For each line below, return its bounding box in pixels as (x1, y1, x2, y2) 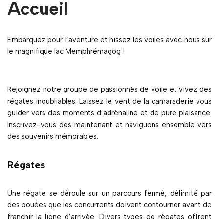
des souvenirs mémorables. (7, 132, 98, 141)
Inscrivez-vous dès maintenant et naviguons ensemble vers (7, 120, 212, 130)
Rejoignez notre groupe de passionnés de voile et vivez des (7, 85, 212, 94)
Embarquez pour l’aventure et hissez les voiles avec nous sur (7, 35, 212, 44)
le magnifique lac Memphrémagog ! (7, 47, 125, 56)
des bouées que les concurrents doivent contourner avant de (7, 200, 212, 210)
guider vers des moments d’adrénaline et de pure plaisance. (7, 109, 212, 118)
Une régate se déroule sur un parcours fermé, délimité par (7, 189, 212, 198)
